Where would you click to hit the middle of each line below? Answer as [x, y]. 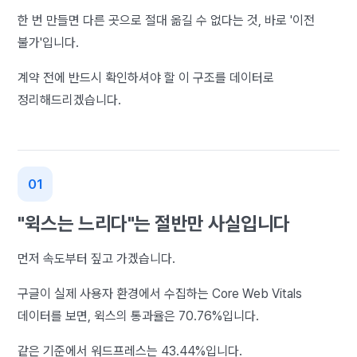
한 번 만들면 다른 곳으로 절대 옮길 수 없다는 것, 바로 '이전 [167, 20]
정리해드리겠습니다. [70, 100]
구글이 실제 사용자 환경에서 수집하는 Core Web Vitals [160, 293]
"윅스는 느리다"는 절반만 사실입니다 [154, 223]
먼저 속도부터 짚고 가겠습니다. [97, 258]
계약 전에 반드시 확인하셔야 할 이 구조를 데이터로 [146, 77]
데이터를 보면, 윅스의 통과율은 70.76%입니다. [139, 316]
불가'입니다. [49, 42]
